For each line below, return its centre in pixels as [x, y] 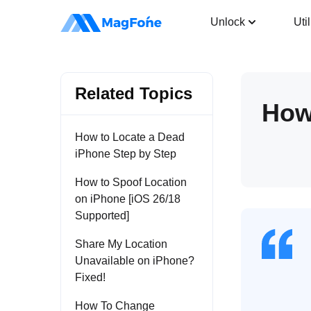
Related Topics [134, 93]
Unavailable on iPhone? [135, 261]
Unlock [228, 22]
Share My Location [121, 244]
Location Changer [155, 14]
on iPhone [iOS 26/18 [128, 199]
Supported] [102, 216]
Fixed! [90, 277]
